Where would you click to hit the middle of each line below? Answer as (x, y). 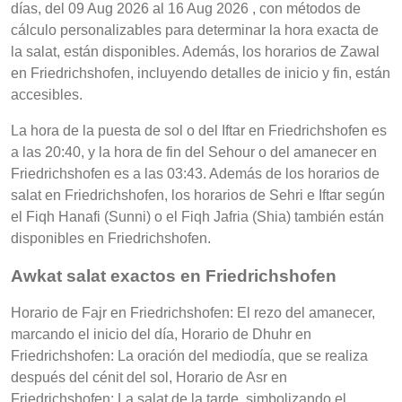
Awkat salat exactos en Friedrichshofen (174, 275)
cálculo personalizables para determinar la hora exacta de (195, 30)
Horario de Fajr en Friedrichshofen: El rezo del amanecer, (193, 313)
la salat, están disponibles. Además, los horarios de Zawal (195, 51)
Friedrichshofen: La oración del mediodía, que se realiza (189, 356)
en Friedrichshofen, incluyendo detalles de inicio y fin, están (201, 73)
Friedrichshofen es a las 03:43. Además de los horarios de (195, 173)
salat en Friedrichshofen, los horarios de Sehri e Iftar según (198, 195)
